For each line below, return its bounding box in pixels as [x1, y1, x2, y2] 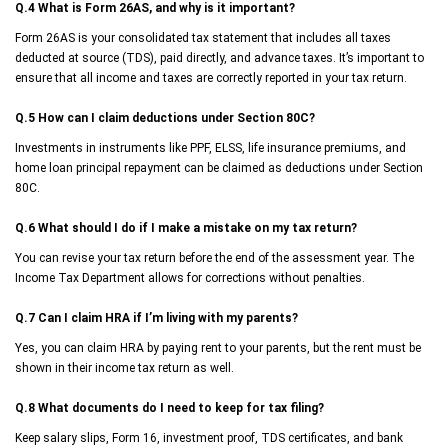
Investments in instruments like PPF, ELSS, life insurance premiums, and [15, 140, 406, 155]
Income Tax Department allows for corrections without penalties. [15, 270, 365, 285]
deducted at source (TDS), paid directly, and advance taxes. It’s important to [15, 50, 424, 65]
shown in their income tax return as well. [15, 360, 234, 375]
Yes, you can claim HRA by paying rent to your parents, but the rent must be [15, 340, 421, 355]
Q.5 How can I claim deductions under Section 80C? [15, 110, 315, 125]
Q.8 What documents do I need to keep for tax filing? [15, 400, 324, 415]
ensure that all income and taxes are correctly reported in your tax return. [15, 70, 407, 85]
